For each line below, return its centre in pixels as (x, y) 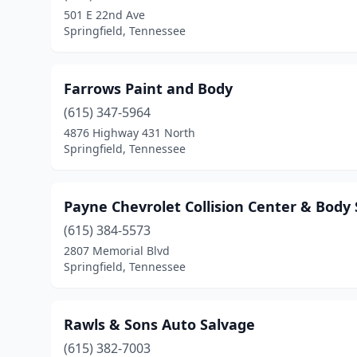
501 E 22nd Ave (104, 15)
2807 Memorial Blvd (117, 251)
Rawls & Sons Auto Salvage (159, 324)
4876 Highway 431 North (129, 133)
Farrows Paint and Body (148, 88)
